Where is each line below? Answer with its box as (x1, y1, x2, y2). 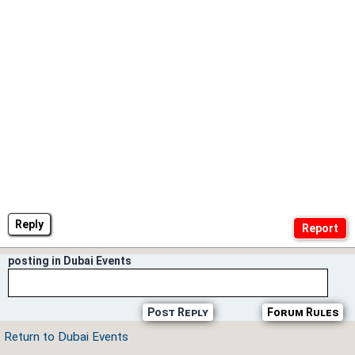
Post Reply (147, 306, 208, 319)
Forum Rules (267, 306, 338, 319)
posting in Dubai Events (8, 254, 132, 268)
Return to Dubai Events (4, 330, 128, 345)
